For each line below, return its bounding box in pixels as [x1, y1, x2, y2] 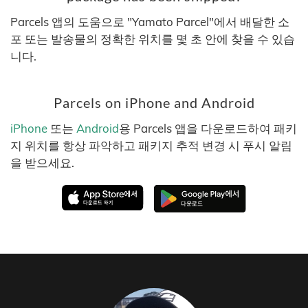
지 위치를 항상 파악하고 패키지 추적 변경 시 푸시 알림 [10, 138, 292, 153]
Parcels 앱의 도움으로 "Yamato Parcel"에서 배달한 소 [10, 14, 289, 29]
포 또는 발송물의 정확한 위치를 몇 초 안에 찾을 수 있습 [10, 32, 295, 46]
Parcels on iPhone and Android [53, 95, 255, 111]
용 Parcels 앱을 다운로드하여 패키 [119, 121, 297, 135]
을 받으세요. [10, 155, 74, 170]
